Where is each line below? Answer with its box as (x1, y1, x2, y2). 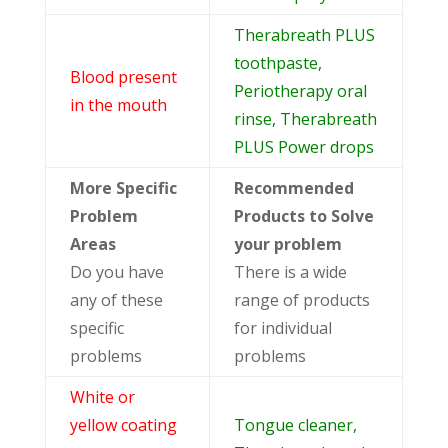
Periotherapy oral (233, 79, 367, 102)
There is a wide (233, 260, 347, 283)
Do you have (69, 260, 164, 283)
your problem (233, 232, 342, 255)
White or (69, 385, 135, 408)
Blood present (69, 65, 177, 88)
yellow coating (69, 413, 177, 436)
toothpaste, (233, 51, 322, 74)
